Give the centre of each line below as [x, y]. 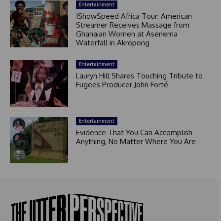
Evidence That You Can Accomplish [134, 132]
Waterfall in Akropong [112, 43]
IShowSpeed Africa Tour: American [134, 16]
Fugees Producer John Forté [122, 85]
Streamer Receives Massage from [132, 25]
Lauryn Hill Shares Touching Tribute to [139, 76]
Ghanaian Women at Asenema [127, 34]
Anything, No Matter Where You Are [136, 141]
